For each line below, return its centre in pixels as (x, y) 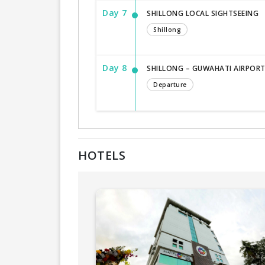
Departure (170, 85)
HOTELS (102, 156)
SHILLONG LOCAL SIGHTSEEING (203, 14)
